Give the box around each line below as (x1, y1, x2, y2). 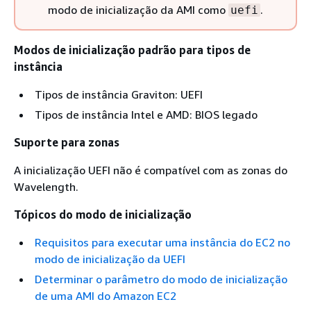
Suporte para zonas (14, 135, 119, 149)
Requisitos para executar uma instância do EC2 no (35, 235, 290, 249)
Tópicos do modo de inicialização (14, 208, 192, 221)
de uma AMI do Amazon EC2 (35, 289, 176, 303)
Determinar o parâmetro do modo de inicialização (35, 272, 287, 286)
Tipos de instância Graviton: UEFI (35, 87, 203, 101)
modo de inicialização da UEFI (35, 252, 185, 266)
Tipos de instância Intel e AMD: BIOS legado (35, 108, 258, 121)
